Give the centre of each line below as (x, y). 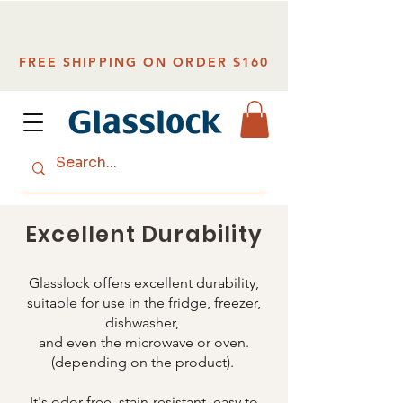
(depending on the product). (144, 362)
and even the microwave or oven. (144, 342)
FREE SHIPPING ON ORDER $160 (144, 62)
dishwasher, (144, 322)
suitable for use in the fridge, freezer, (144, 302)
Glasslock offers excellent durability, (144, 282)
